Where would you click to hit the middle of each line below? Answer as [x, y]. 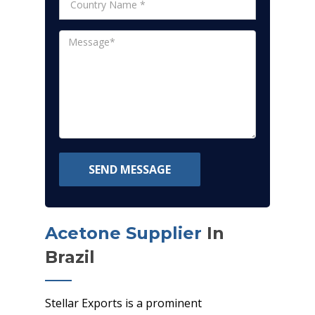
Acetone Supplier [123, 233]
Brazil [70, 257]
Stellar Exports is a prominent [123, 303]
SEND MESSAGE [130, 169]
